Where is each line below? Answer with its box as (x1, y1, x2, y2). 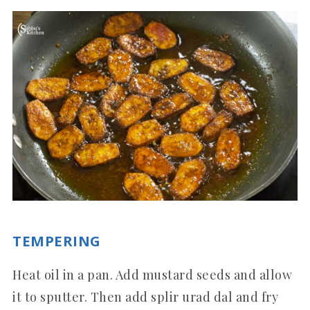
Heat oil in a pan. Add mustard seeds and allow (12, 266, 292, 283)
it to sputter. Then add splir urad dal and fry (12, 288, 278, 305)
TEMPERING (12, 230, 101, 250)
